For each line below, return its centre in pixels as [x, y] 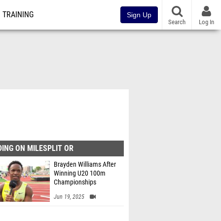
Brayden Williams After [85, 165]
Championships [75, 182]
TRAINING [18, 15]
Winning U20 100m [80, 173]
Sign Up [139, 15]
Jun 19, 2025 [69, 197]
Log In [206, 22]
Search [177, 22]
